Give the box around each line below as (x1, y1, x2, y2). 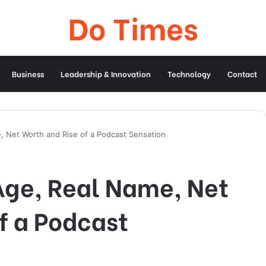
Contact (227, 68, 257, 79)
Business (12, 68, 44, 79)
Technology (167, 68, 211, 79)
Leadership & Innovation (61, 68, 151, 79)
